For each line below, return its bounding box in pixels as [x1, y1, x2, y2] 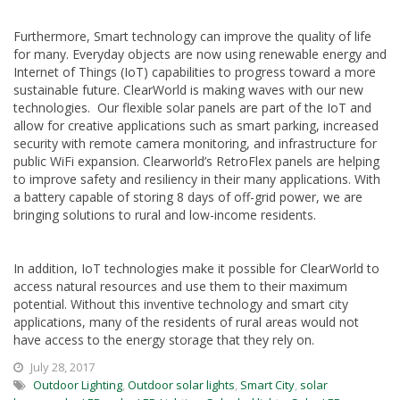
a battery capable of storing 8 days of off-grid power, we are [13, 188, 362, 205]
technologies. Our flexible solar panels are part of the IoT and [13, 99, 371, 116]
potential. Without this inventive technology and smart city [13, 296, 348, 312]
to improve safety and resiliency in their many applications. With [13, 171, 380, 187]
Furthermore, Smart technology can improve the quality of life [13, 28, 371, 45]
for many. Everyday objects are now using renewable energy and [13, 46, 387, 62]
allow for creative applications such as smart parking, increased [13, 117, 379, 134]
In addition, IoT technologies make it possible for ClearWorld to [13, 260, 379, 277]
